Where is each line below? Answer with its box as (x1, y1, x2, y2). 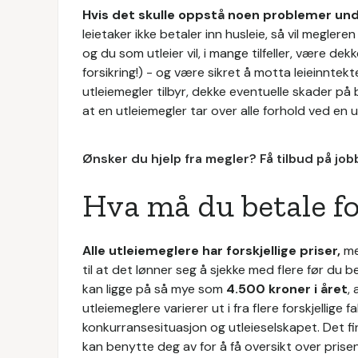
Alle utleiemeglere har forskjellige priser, (82, 242, 340, 259)
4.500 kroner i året (226, 280, 348, 297)
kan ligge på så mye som (82, 280, 226, 297)
